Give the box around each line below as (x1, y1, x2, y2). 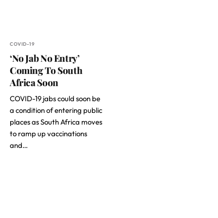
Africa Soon (10, 75, 58, 89)
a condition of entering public (10, 105, 102, 115)
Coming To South (10, 63, 83, 76)
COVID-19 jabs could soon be (10, 93, 100, 103)
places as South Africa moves (10, 117, 102, 127)
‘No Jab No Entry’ (10, 51, 80, 64)
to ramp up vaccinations (10, 128, 87, 138)
